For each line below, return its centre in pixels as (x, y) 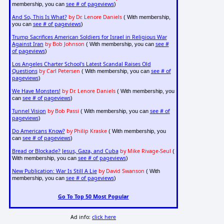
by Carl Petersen (59, 71)
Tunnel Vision (29, 111)
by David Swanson (121, 171)
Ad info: (81, 217)
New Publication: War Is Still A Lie (54, 171)
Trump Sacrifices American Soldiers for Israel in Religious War (89, 37)
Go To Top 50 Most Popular (93, 196)
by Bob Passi (63, 111)
